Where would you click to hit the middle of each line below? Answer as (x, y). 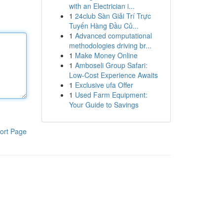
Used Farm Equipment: (111, 95)
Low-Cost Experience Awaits (113, 75)
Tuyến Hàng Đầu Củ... (104, 26)
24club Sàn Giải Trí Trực (113, 16)
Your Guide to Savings (104, 105)
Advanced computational (113, 36)
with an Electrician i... (102, 6)
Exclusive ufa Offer (104, 85)
